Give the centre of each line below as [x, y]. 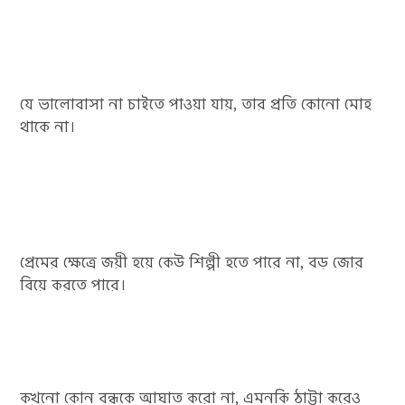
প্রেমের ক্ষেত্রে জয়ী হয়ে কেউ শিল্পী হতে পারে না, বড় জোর [192, 263]
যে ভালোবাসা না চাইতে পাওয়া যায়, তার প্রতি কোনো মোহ [196, 104]
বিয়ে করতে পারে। [74, 285]
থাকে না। [48, 127]
